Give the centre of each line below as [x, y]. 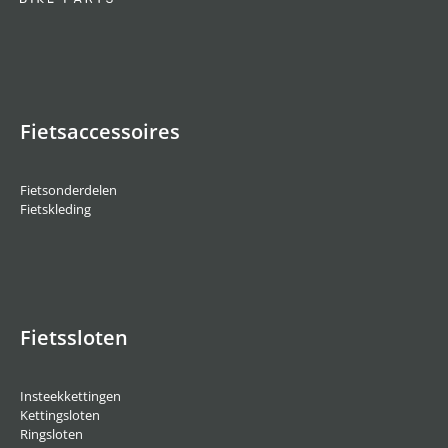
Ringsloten [51, 434]
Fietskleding [55, 209]
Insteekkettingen [70, 396]
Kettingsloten [60, 415]
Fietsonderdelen [68, 190]
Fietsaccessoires [100, 132]
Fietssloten [74, 338]
